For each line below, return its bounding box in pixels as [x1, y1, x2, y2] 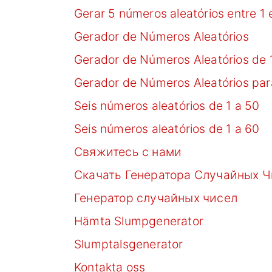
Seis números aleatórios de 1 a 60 [74, 121, 260, 136]
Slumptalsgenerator [74, 236, 183, 251]
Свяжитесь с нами [74, 144, 182, 159]
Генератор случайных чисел [74, 190, 237, 205]
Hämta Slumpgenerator [74, 213, 203, 228]
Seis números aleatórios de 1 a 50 [74, 98, 260, 113]
